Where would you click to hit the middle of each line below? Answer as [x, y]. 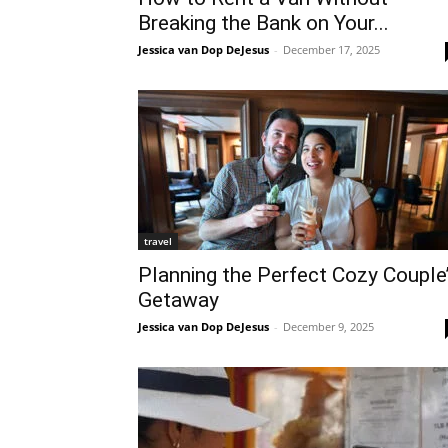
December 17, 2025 [331, 49]
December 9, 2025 [328, 326]
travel [158, 241]
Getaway [178, 300]
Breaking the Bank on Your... [263, 23]
